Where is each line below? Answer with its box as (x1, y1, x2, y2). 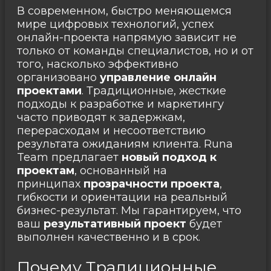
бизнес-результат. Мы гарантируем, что (17, 203, 241, 217)
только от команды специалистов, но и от (17, 44, 253, 57)
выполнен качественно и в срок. (17, 230, 200, 244)
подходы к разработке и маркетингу (17, 97, 224, 111)
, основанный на (74, 163, 167, 177)
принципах (17, 177, 83, 191)
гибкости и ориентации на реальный (17, 190, 227, 204)
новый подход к (122, 150, 217, 164)
